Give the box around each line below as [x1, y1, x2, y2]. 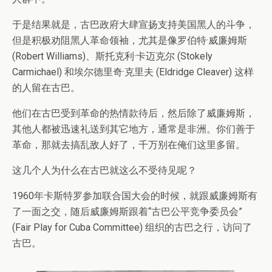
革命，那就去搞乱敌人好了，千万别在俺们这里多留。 [12, 139, 245, 151]
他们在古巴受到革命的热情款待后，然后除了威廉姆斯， [12, 107, 255, 120]
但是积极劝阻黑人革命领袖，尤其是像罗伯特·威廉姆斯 [12, 35, 247, 47]
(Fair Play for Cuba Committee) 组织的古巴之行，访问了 [12, 222, 252, 234]
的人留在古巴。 [12, 82, 80, 94]
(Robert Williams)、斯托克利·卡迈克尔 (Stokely [12, 50, 212, 63]
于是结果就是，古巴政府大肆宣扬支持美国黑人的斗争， [12, 19, 255, 31]
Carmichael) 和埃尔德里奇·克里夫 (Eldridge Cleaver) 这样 [12, 66, 254, 78]
